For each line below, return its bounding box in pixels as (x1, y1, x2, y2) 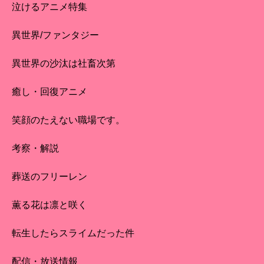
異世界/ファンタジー (12, 30, 99, 41)
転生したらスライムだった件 (12, 228, 134, 239)
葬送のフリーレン (12, 171, 87, 182)
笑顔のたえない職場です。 (12, 115, 125, 126)
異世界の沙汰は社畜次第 (12, 58, 115, 69)
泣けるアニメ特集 (12, 2, 87, 12)
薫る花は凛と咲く (12, 200, 87, 210)
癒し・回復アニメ (12, 87, 87, 97)
